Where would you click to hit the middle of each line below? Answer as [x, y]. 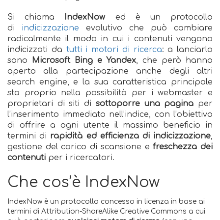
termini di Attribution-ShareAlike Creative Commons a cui [106, 211]
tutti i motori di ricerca [114, 50]
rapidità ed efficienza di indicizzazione [131, 136]
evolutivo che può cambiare [146, 28]
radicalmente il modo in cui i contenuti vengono [110, 39]
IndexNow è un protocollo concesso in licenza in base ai [106, 202]
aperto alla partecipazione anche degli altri [110, 71]
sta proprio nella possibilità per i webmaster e [110, 93]
